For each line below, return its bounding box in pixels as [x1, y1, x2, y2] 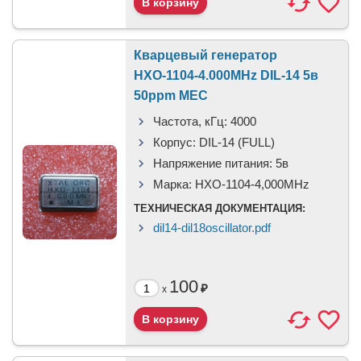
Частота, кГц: [153, 114, 227, 128]
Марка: [153, 177, 192, 191]
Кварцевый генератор [134, 48, 277, 62]
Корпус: [153, 135, 196, 149]
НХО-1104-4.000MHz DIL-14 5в [134, 68, 318, 82]
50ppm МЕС [134, 89, 208, 102]
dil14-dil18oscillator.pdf [153, 221, 271, 234]
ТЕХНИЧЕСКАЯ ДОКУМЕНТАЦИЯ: [134, 202, 305, 214]
